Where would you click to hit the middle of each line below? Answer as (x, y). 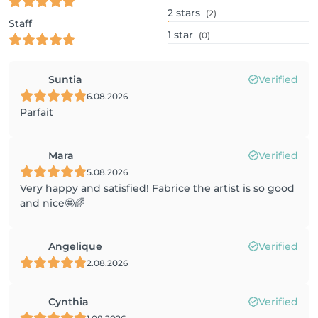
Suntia (65, 79)
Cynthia (68, 302)
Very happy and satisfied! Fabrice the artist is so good (157, 188)
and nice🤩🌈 (52, 203)
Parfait (37, 112)
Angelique (75, 246)
